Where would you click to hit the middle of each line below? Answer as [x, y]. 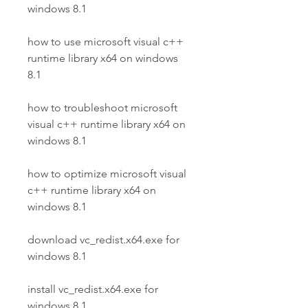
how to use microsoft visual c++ [106, 42]
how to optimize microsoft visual [107, 174]
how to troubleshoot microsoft [102, 108]
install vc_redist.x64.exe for [93, 289]
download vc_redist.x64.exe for [103, 240]
